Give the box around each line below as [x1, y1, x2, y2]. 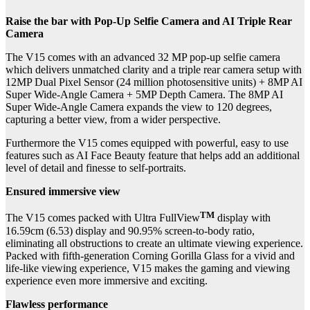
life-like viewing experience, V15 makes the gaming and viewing [6, 262, 290, 274]
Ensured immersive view [6, 185, 120, 198]
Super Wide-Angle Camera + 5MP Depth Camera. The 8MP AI [6, 89, 283, 101]
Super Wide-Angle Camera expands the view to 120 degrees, [6, 101, 272, 113]
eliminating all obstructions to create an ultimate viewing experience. [6, 237, 303, 249]
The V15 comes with [6, 51, 98, 64]
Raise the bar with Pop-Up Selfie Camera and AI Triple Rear [6, 15, 292, 28]
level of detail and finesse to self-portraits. [6, 162, 186, 174]
